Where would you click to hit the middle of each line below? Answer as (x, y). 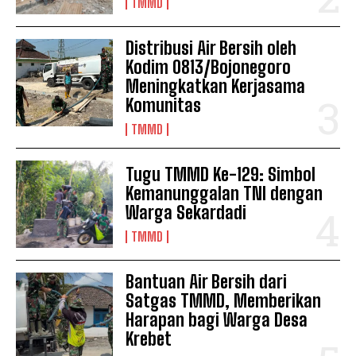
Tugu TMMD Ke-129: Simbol (221, 175)
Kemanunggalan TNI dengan (224, 194)
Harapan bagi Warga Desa (217, 320)
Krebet (149, 339)
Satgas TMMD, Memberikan (224, 301)
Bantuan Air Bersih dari (207, 282)
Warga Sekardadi (186, 213)
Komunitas (164, 106)
